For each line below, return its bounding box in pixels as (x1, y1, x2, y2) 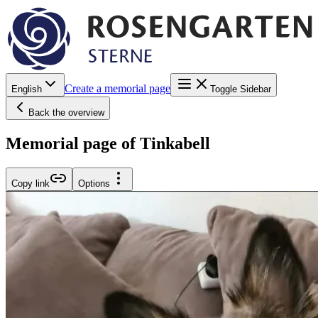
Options (78, 177, 110, 189)
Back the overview (28, 106, 104, 118)
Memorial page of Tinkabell (6, 133, 210, 153)
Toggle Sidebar (210, 83, 271, 94)
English (11, 83, 42, 94)
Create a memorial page (65, 82, 170, 94)
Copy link (11, 177, 50, 189)
